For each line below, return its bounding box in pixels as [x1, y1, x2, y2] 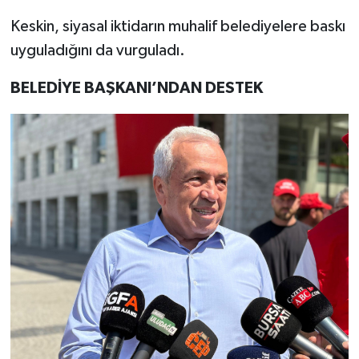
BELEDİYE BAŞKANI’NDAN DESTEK [10, 79, 263, 96]
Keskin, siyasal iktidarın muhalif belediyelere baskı [10, 18, 345, 34]
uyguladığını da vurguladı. [10, 42, 185, 58]
